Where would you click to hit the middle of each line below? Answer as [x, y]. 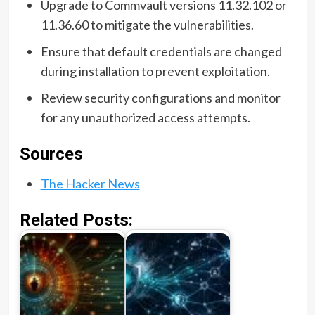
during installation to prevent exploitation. [155, 71]
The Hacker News [90, 183]
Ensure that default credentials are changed [161, 51]
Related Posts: [76, 220]
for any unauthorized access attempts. [145, 117]
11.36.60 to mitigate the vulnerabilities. [147, 24]
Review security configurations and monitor [160, 97]
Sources [51, 154]
